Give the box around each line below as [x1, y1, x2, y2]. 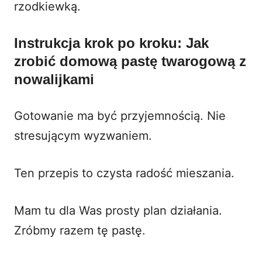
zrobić [14, 53, 60, 69]
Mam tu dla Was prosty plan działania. [14, 203, 222, 218]
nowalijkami [14, 71, 94, 87]
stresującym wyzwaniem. [14, 128, 152, 143]
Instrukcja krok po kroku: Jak [14, 35, 209, 51]
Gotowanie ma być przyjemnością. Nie [14, 108, 226, 123]
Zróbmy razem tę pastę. [14, 223, 146, 237]
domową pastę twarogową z [60, 53, 246, 69]
